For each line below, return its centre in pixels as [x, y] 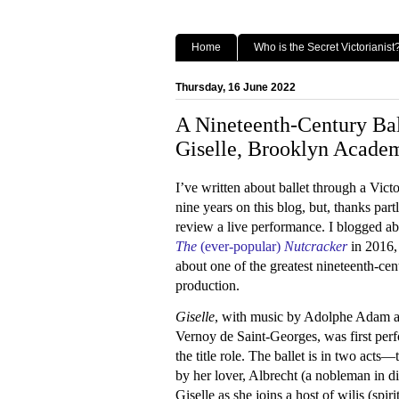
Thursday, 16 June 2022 [236, 87]
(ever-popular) [240, 247]
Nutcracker [316, 247]
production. [208, 286]
